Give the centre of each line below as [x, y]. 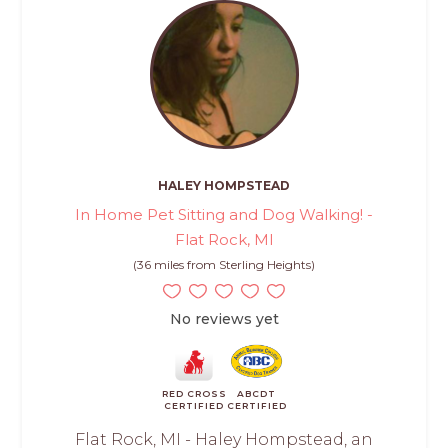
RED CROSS [194, 394]
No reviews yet [224, 319]
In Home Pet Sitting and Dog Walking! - [224, 215]
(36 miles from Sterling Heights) [224, 265]
